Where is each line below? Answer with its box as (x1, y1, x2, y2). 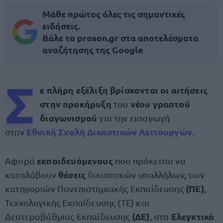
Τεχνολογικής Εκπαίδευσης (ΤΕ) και (5, 197, 149, 208)
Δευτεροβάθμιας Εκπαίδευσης (5, 211, 132, 222)
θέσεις (58, 169, 88, 180)
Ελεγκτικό (171, 211, 215, 222)
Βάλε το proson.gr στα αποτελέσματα (42, 32, 199, 43)
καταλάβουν (5, 169, 58, 180)
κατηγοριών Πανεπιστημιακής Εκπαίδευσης (5, 183, 186, 194)
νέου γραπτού (130, 98, 190, 110)
